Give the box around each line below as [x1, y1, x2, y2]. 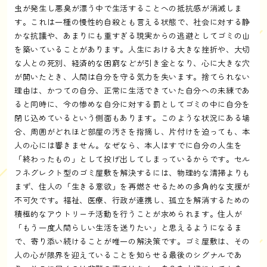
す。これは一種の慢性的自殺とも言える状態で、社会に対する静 [14, 15, 250, 27]
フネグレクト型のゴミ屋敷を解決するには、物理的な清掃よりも [14, 166, 250, 178]
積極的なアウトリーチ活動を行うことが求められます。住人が [14, 207, 243, 219]
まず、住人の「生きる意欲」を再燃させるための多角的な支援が [14, 180, 250, 192]
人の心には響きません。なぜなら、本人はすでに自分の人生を [14, 139, 243, 151]
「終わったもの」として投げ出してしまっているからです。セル [14, 153, 250, 164]
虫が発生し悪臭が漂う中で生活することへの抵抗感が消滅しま [14, 2, 243, 14]
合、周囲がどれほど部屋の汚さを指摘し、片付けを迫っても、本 [14, 125, 250, 137]
